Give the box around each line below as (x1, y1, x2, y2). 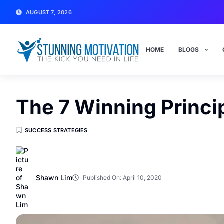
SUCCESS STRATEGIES (25, 126, 88, 134)
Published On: (83, 174, 121, 182)
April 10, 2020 (123, 174, 162, 182)
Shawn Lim (36, 173, 72, 182)
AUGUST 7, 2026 (26, 8, 72, 16)
